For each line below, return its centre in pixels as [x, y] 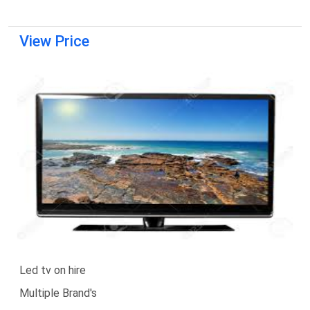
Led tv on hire [53, 270]
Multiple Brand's [58, 293]
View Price [54, 41]
